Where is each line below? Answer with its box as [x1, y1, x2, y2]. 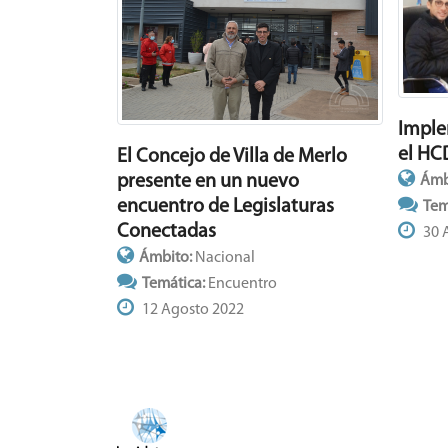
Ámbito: [139, 249, 195, 266]
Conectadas [117, 221, 216, 242]
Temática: [142, 275, 208, 292]
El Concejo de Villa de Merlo [117, 146, 347, 167]
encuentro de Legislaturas [117, 196, 334, 217]
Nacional [195, 249, 255, 266]
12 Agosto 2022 [139, 301, 244, 318]
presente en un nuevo [117, 171, 299, 192]
